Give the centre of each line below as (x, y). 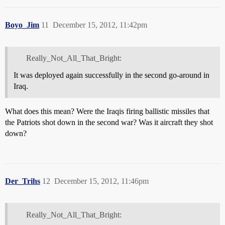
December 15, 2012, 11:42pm (100, 25)
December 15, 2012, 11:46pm (101, 181)
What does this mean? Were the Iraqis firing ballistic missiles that (107, 111)
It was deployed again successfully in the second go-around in (111, 75)
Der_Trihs (23, 181)
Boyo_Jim (22, 25)
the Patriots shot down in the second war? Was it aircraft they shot (109, 123)
